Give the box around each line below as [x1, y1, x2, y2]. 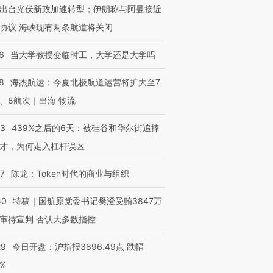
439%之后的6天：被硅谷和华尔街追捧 [12, 122, 160, 133]
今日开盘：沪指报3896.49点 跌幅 [12, 241, 144, 252]
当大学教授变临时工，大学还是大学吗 [10, 49, 155, 60]
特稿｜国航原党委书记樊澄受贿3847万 [13, 196, 162, 206]
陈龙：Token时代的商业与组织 [11, 168, 129, 179]
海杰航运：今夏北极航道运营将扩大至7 [10, 77, 160, 87]
